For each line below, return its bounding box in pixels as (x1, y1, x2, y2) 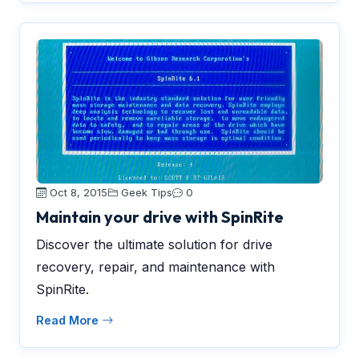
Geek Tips (121, 186, 172, 199)
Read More (36, 313, 102, 327)
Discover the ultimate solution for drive (36, 236, 272, 252)
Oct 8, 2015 (46, 186, 107, 199)
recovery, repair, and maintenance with (36, 259, 275, 275)
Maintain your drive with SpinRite (36, 207, 284, 227)
